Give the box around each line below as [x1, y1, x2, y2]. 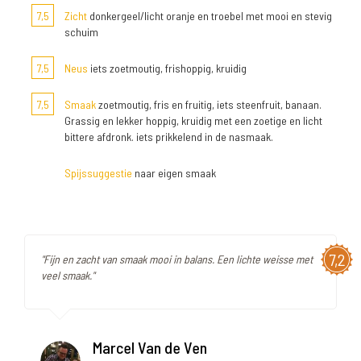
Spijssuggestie [64, 166, 132, 180]
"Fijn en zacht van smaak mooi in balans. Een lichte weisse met [41, 252, 313, 267]
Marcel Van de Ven [93, 338, 207, 358]
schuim [64, 25, 98, 39]
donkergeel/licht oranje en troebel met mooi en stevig [87, 9, 332, 23]
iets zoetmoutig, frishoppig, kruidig [88, 61, 247, 76]
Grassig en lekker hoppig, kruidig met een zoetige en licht [64, 114, 322, 128]
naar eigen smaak [132, 166, 216, 180]
